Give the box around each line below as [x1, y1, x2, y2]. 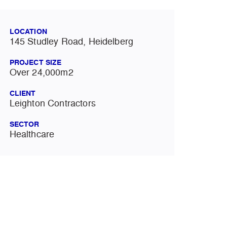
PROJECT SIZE [9, 57, 62, 68]
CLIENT [9, 88, 36, 99]
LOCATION [9, 26, 47, 37]
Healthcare [9, 128, 55, 141]
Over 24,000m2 [9, 66, 73, 79]
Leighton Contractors [9, 97, 96, 110]
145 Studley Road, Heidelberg [9, 35, 134, 48]
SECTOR [9, 119, 40, 130]
